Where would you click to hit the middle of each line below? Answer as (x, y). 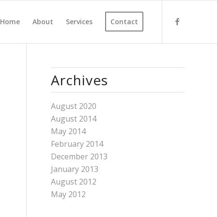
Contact (124, 22)
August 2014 (74, 119)
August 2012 (74, 182)
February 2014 (77, 144)
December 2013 (79, 156)
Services (79, 22)
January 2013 (75, 169)
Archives (80, 80)
